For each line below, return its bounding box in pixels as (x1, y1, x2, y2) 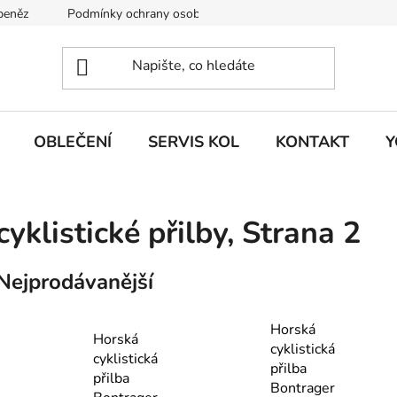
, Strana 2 (227, 213, 361, 254)
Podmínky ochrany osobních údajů (67, 5, 256, 22)
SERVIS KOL (148, 130, 239, 152)
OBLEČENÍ (34, 130, 112, 152)
